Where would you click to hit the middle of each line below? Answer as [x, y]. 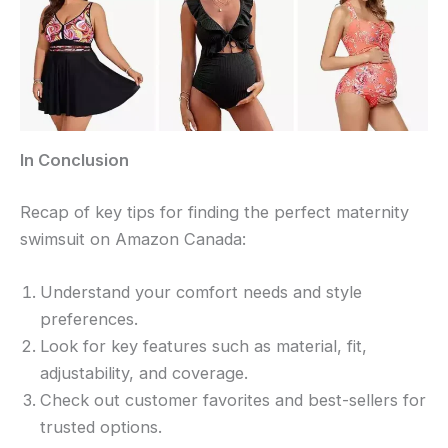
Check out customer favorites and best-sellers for [233, 400]
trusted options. [101, 427]
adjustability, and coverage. [144, 373]
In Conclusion [74, 160]
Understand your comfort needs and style [201, 292]
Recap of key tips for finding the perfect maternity [214, 212]
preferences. [89, 319]
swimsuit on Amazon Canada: [133, 239]
